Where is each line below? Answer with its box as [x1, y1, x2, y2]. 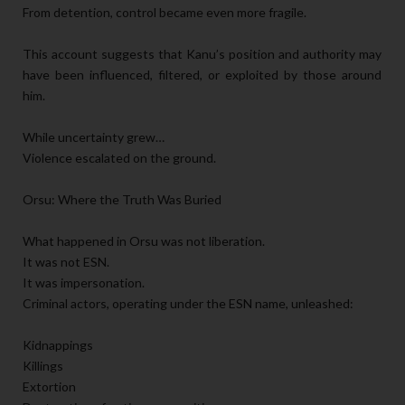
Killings [23, 357, 63, 373]
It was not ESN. [23, 253, 109, 269]
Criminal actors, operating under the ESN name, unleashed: [23, 295, 353, 311]
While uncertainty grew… [23, 128, 165, 145]
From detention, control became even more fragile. [23, 4, 306, 20]
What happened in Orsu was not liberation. [23, 232, 265, 249]
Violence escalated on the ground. [23, 149, 216, 165]
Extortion [23, 378, 76, 394]
